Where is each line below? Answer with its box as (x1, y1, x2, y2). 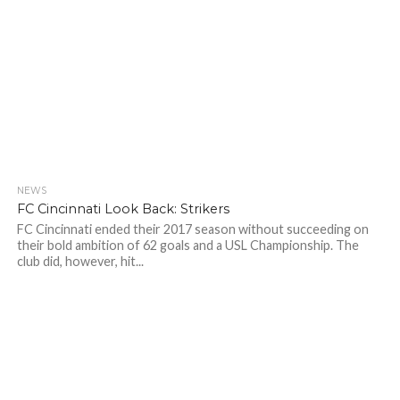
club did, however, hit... (16, 254, 144, 269)
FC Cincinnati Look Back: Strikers (16, 201, 229, 217)
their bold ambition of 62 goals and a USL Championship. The (16, 237, 359, 253)
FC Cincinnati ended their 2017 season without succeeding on (16, 221, 369, 237)
